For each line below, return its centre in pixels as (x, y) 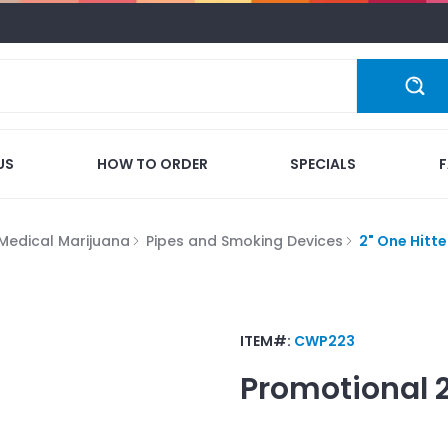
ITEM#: (267, 340)
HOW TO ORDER (152, 163)
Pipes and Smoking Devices (244, 240)
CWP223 (324, 340)
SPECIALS (323, 163)
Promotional (334, 388)
